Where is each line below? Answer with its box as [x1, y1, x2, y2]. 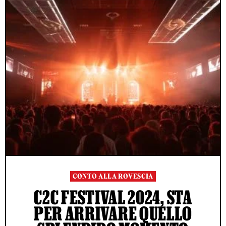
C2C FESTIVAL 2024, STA [34, 187, 192, 208]
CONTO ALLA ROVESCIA [73, 172, 153, 181]
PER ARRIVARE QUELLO [33, 203, 193, 224]
